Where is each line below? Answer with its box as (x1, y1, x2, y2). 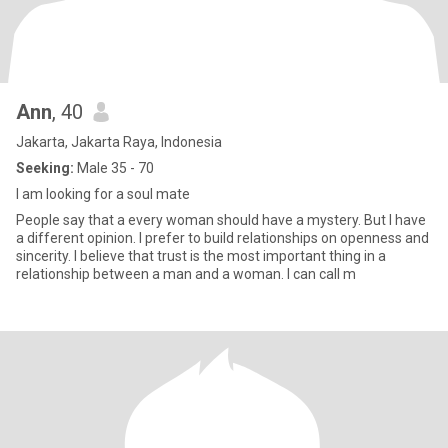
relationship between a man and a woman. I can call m (16, 266, 356, 282)
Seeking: (16, 160, 74, 176)
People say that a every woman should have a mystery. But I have (16, 212, 426, 228)
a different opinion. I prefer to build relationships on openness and (16, 230, 429, 246)
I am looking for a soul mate (16, 186, 190, 202)
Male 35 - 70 (74, 160, 154, 176)
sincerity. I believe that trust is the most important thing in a (16, 248, 386, 264)
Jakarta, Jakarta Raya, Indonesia (16, 134, 222, 150)
